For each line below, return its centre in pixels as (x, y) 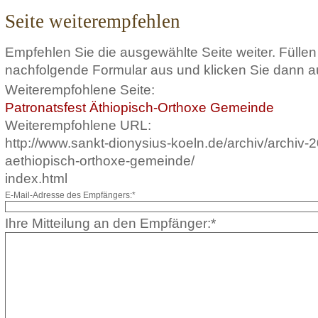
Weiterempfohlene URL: (78, 125)
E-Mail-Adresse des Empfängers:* (70, 195)
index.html (36, 179)
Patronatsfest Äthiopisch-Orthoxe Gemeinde (139, 108)
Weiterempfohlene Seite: (80, 90)
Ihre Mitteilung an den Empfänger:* (110, 223)
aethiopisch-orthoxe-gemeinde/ (100, 161)
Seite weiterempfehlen (93, 21)
